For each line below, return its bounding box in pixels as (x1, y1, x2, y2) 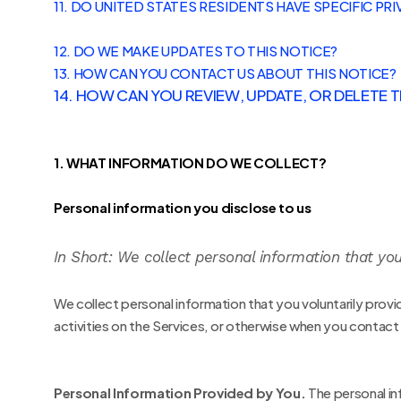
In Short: (54, 248, 113, 266)
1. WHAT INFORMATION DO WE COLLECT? (54, 154, 327, 171)
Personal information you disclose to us (54, 199, 311, 216)
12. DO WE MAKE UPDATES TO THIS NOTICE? (54, 42, 338, 59)
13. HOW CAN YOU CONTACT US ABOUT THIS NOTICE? (54, 64, 397, 81)
